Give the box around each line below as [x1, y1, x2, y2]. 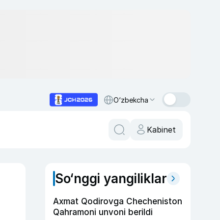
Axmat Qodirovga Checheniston [53, 196, 182, 206]
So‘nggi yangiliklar [55, 171, 167, 186]
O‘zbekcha [113, 95, 148, 104]
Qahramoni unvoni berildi [53, 207, 153, 217]
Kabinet [147, 125, 176, 135]
